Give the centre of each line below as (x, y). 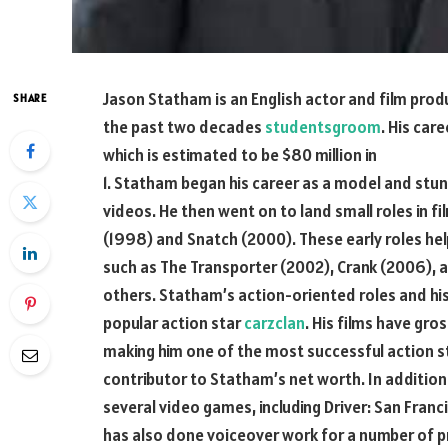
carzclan (274, 323)
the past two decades (184, 127)
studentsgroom (323, 127)
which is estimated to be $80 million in (240, 155)
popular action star (173, 323)
